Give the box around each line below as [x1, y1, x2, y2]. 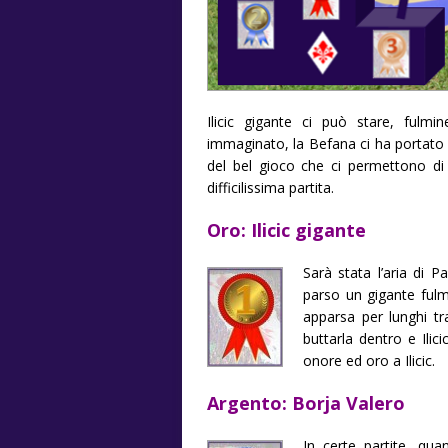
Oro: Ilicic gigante [207, 217, 366, 242]
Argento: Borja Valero [207, 390, 405, 415]
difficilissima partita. [207, 177, 334, 197]
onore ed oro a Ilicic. [303, 350, 435, 370]
